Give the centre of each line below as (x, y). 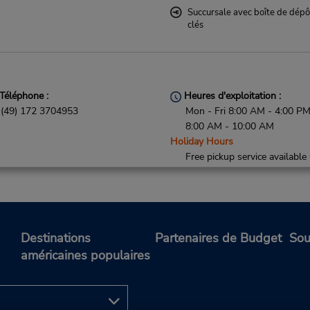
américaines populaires (85, 256)
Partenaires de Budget (218, 238)
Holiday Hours (202, 142)
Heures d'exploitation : (231, 96)
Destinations (56, 238)
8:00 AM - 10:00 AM (230, 126)
